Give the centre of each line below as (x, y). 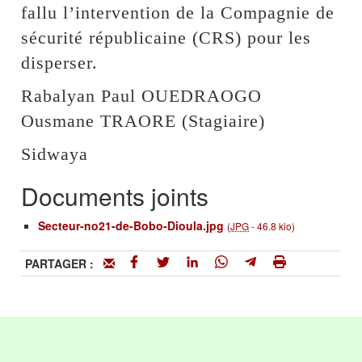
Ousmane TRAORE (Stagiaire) (143, 121)
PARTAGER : (65, 263)
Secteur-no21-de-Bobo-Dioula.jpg (131, 225)
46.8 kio (275, 226)
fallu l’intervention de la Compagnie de (178, 13)
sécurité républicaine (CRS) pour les (166, 38)
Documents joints (115, 196)
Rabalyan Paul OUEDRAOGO (142, 96)
